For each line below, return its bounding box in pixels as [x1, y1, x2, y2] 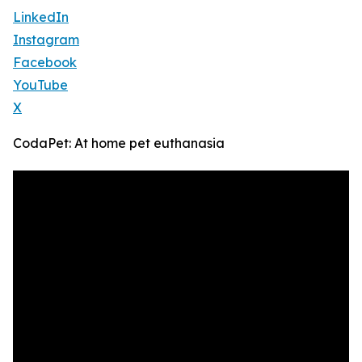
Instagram [13, 32, 79, 48]
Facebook [13, 54, 77, 71]
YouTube [13, 77, 68, 94]
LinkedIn [13, 9, 69, 26]
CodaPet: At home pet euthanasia [13, 135, 225, 152]
